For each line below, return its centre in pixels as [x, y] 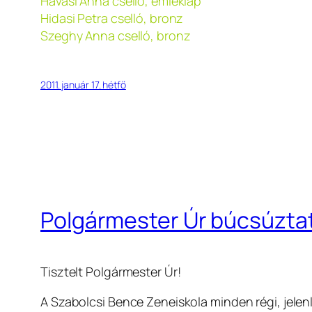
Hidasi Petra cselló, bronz [112, 18]
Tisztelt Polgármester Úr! [111, 272]
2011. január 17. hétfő [83, 85]
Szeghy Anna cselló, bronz [116, 36]
